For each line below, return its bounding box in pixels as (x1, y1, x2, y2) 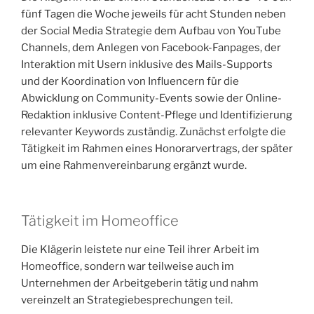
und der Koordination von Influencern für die (21, 75, 239, 88)
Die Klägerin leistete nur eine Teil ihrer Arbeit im (21, 243, 259, 256)
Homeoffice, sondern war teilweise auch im (21, 259, 234, 273)
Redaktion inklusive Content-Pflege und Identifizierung (21, 109, 292, 122)
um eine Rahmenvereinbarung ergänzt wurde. (21, 159, 247, 172)
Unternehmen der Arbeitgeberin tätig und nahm (21, 276, 259, 289)
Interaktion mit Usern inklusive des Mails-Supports (21, 58, 273, 71)
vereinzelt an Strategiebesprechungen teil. (21, 293, 233, 306)
